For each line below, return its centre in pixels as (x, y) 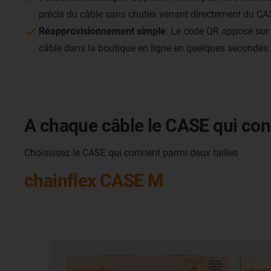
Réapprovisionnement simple (102, 31)
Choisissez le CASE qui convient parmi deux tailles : (134, 153)
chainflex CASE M (94, 181)
